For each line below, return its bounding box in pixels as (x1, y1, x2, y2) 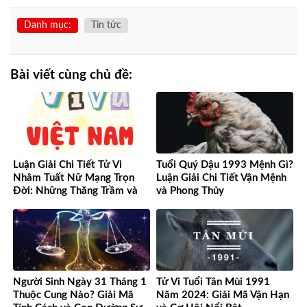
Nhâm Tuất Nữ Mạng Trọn (13, 173, 134, 184)
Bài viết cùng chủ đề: (10, 68, 132, 82)
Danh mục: (24, 20, 71, 30)
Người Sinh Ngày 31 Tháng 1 (13, 277, 147, 288)
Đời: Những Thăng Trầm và (13, 186, 138, 197)
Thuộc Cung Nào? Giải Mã (13, 290, 134, 301)
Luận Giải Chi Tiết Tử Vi (13, 160, 122, 171)
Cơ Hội (13, 199, 46, 210)
